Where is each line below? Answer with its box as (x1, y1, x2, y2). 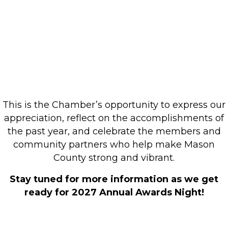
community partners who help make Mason (13, 139, 215, 150)
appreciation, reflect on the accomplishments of (4, 112, 224, 124)
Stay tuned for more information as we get (10, 174, 218, 185)
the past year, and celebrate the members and (7, 126, 221, 137)
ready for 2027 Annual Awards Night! (24, 187, 204, 198)
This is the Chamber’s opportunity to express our (3, 99, 225, 110)
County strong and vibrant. (53, 152, 175, 163)
